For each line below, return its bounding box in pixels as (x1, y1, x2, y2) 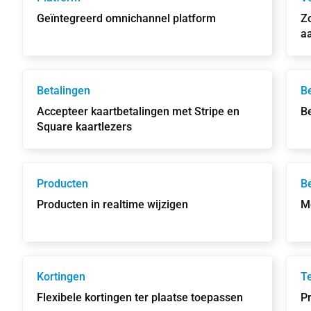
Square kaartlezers (37, 120, 132, 133)
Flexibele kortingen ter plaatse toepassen (37, 291, 243, 304)
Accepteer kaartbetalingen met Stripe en (37, 105, 239, 118)
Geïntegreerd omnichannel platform (37, 12, 216, 25)
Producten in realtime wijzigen (37, 198, 188, 211)
